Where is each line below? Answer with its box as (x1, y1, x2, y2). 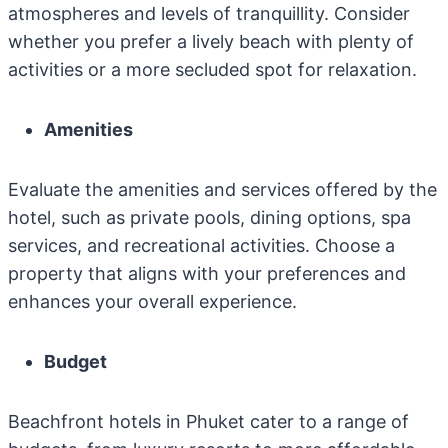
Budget (44, 351, 107, 372)
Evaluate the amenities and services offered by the (8, 179, 437, 200)
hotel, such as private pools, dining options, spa (8, 207, 411, 228)
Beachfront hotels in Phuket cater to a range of (8, 411, 409, 432)
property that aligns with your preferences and (8, 263, 406, 284)
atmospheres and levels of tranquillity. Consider (8, 3, 410, 24)
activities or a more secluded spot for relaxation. (8, 59, 417, 80)
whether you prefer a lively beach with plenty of (8, 31, 414, 52)
